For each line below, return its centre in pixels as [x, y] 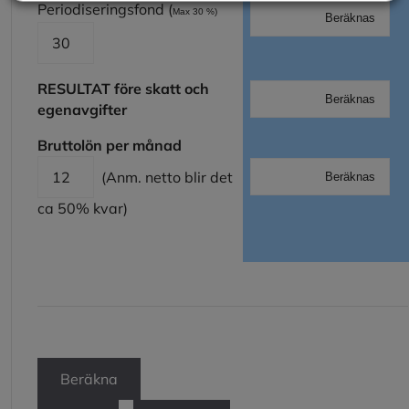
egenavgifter [84, 109]
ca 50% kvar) [83, 208]
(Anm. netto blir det [163, 177]
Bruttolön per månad [117, 145]
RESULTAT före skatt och [123, 88]
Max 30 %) [199, 11]
